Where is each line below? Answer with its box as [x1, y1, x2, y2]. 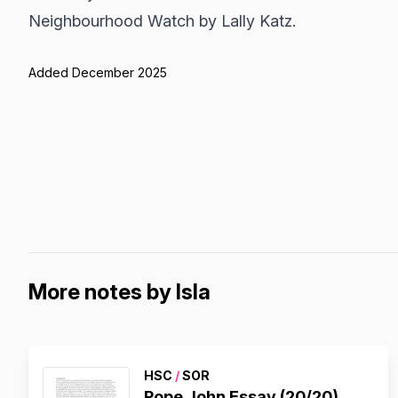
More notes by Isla [28, 279, 211, 305]
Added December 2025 [28, 65, 167, 80]
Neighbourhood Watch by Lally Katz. [28, 12, 296, 30]
